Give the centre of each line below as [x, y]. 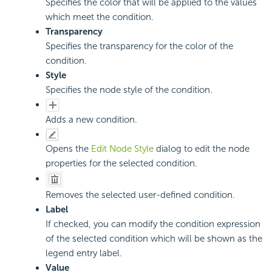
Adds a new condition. [91, 119]
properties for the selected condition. [121, 164]
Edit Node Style [124, 149]
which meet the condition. [100, 17]
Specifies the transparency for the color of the [139, 46]
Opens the [68, 149]
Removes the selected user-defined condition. [140, 195]
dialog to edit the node [203, 149]
